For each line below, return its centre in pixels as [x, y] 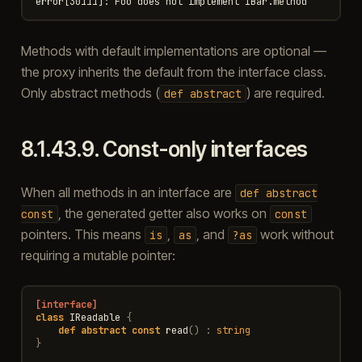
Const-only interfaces [205, 149]
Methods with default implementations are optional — [173, 51]
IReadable [95, 317]
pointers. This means [82, 234]
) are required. [285, 93]
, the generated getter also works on [164, 213]
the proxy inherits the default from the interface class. [173, 72]
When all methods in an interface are [128, 192]
